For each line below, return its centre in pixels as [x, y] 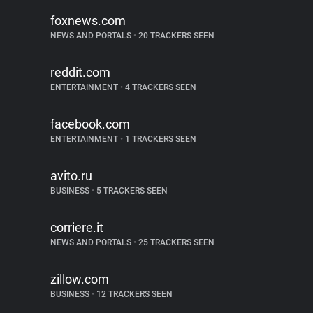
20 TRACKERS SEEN [175, 36]
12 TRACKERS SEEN [133, 294]
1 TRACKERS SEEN [160, 139]
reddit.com [80, 72]
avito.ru [71, 176]
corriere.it [77, 227]
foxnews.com [88, 21]
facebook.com [90, 124]
